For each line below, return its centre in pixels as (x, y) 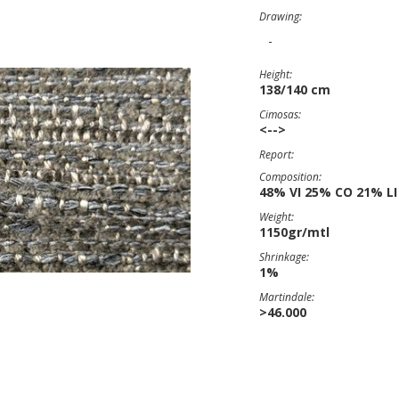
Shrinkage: (284, 257)
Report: (277, 155)
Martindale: (287, 297)
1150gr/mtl (294, 232)
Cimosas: (280, 114)
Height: (276, 74)
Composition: (290, 177)
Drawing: (281, 16)
